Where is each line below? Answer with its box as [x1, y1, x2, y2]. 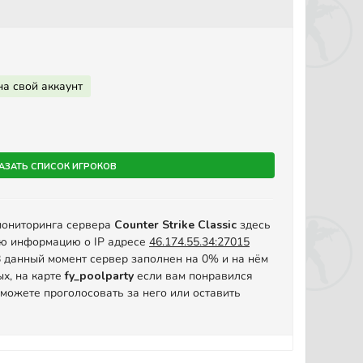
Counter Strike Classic [114, 217, 237, 233]
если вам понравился [134, 268, 253, 284]
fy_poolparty [65, 268, 134, 284]
